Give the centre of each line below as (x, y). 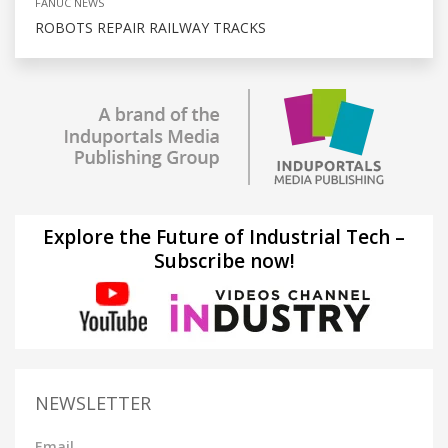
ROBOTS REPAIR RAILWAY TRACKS (150, 27)
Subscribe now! (224, 260)
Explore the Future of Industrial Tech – (224, 236)
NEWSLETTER (93, 402)
